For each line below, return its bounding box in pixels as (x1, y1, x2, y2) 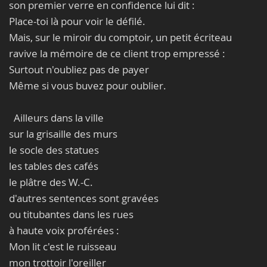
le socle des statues (9, 143, 99, 157)
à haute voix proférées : (9, 223, 119, 237)
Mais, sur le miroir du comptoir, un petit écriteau (9, 30, 232, 44)
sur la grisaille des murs (9, 127, 117, 141)
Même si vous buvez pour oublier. (9, 79, 166, 92)
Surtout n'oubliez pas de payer (9, 63, 149, 76)
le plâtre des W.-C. (9, 175, 93, 189)
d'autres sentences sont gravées (9, 191, 159, 205)
